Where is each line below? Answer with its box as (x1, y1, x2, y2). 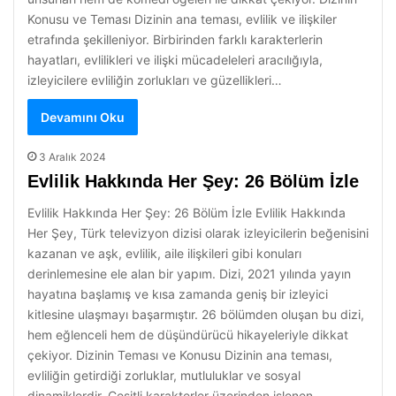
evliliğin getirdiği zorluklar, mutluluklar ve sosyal (27, 368, 301, 383)
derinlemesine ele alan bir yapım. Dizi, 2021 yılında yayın (27, 266, 351, 281)
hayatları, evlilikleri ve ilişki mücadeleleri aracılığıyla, (27, 52, 323, 67)
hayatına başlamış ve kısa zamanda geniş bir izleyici (27, 286, 328, 301)
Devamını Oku (41, 110, 125, 125)
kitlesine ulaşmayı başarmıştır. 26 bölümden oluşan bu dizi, (27, 307, 364, 322)
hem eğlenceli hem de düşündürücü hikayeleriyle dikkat (27, 327, 348, 342)
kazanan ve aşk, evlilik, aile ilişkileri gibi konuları (27, 246, 301, 261)
